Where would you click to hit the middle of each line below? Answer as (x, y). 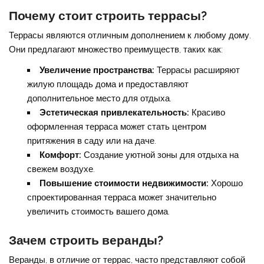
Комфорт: (60, 155)
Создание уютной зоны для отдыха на (160, 155)
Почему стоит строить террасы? (108, 15)
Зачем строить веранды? (86, 240)
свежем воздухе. (61, 169)
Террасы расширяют (197, 70)
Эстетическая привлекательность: (114, 113)
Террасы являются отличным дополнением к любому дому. (130, 36)
